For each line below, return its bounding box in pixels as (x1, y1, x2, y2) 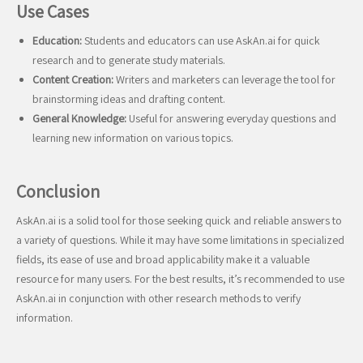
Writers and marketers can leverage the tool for (113, 72, 335, 87)
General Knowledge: (32, 111, 126, 126)
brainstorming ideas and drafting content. (32, 92, 225, 106)
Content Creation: (32, 72, 113, 87)
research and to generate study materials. (32, 53, 225, 67)
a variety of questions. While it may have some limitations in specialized (16, 233, 344, 247)
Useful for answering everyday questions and (126, 111, 336, 126)
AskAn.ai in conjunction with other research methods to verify (16, 291, 301, 305)
